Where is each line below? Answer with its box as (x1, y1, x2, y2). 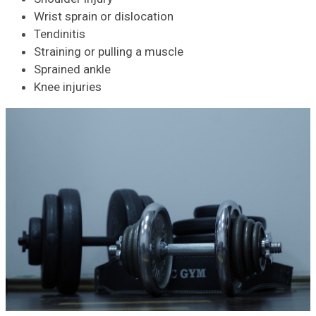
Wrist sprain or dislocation (34, 8, 174, 23)
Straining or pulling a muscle (34, 44, 183, 59)
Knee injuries (34, 79, 102, 94)
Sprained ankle (34, 61, 111, 76)
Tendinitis (34, 26, 85, 41)
